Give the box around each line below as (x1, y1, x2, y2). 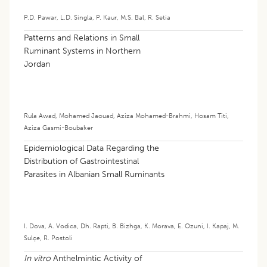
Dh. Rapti (80, 221, 108, 230)
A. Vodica (48, 221, 77, 230)
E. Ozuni (178, 221, 203, 230)
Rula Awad (24, 111, 55, 120)
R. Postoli (44, 233, 73, 242)
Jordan (24, 58, 50, 69)
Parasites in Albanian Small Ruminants (24, 169, 164, 179)
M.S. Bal (120, 13, 144, 21)
